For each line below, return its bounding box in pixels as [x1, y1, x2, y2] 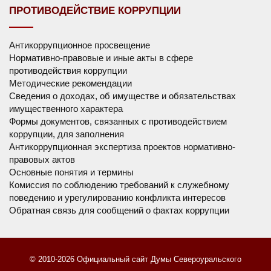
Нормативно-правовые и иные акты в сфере [9, 53, 193, 64]
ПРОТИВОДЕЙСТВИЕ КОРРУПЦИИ [9, 5, 181, 17]
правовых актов [9, 154, 75, 165]
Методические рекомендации [9, 78, 132, 89]
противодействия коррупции [9, 65, 127, 76]
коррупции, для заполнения [9, 129, 124, 140]
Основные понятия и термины [9, 167, 134, 178]
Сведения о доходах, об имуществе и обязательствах [9, 91, 236, 102]
